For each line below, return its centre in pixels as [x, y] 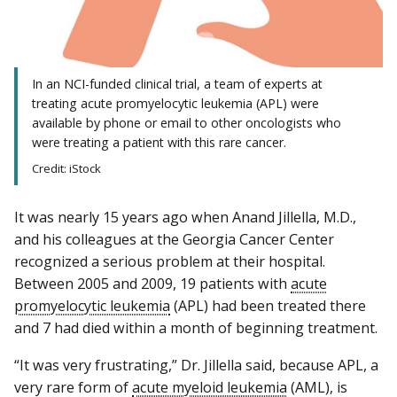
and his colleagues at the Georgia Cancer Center [174, 240]
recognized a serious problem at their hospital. [170, 262]
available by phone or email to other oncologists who [187, 123]
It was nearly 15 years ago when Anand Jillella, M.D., [185, 218]
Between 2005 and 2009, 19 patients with [152, 284]
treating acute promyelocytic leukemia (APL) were [175, 104]
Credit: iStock [66, 169]
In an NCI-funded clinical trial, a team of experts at [177, 84]
